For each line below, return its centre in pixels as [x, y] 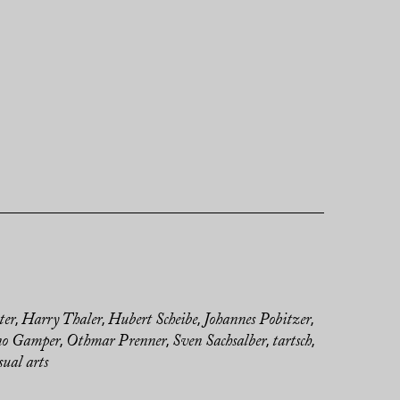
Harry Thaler [61, 321]
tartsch [292, 342]
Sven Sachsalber [219, 342]
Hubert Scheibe [152, 321]
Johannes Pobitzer [257, 321]
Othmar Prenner [116, 342]
